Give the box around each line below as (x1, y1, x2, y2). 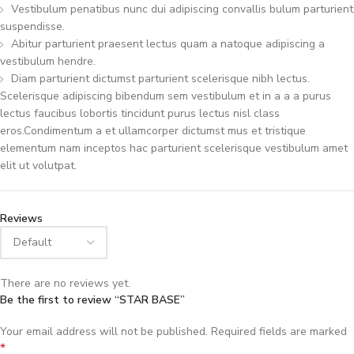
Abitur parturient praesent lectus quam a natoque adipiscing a (11, 36, 325, 51)
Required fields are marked (211, 323, 347, 339)
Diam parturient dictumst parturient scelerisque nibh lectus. (11, 70, 310, 86)
